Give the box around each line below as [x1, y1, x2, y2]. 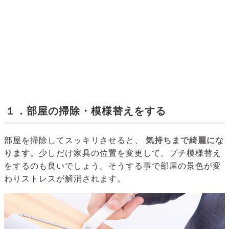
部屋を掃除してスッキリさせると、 [4, 136, 143, 145]
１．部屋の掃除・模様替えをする [5, 105, 166, 117]
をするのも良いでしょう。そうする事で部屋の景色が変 [4, 162, 221, 171]
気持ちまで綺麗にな [145, 136, 224, 145]
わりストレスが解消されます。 [4, 174, 126, 184]
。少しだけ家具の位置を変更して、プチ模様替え [30, 149, 221, 158]
